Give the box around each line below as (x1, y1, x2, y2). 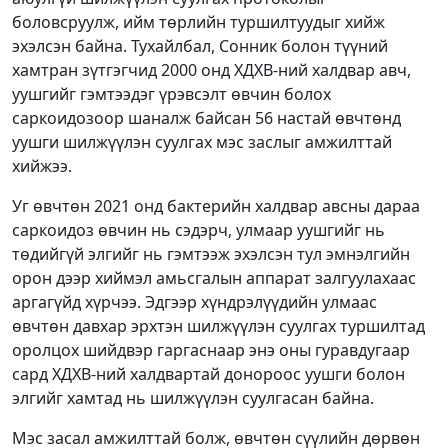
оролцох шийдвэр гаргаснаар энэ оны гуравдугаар (12, 339, 410, 362)
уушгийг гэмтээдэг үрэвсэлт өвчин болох (12, 83, 331, 106)
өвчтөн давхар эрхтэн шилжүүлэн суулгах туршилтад (12, 315, 425, 338)
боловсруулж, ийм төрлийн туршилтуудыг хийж (12, 11, 385, 34)
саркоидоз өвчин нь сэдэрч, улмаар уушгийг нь (12, 219, 385, 242)
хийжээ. (12, 155, 72, 178)
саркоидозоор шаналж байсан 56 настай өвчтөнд (12, 107, 401, 130)
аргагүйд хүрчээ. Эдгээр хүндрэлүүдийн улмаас (12, 291, 377, 314)
